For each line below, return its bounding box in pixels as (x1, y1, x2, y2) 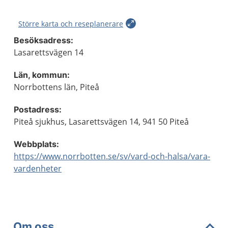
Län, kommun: (14, 70, 70, 80)
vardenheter (14, 163, 62, 174)
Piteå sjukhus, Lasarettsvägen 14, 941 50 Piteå (14, 116, 189, 127)
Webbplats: (14, 139, 59, 149)
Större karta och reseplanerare (18, 19, 123, 28)
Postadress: (14, 104, 62, 115)
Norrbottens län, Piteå (14, 81, 99, 93)
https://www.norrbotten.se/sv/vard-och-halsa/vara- (14, 151, 210, 162)
